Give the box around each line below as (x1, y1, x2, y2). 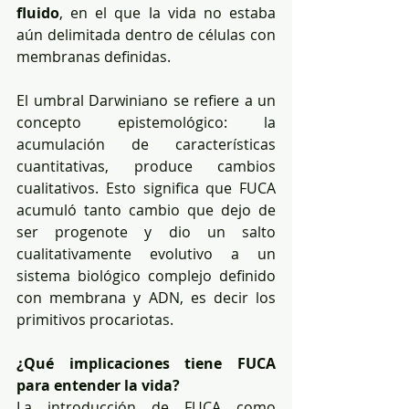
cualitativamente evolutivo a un (16, 243, 276, 264)
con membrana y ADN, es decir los (16, 287, 276, 308)
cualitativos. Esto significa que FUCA (16, 177, 276, 198)
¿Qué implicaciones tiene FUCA (16, 352, 276, 373)
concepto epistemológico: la (16, 111, 276, 132)
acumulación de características (16, 133, 276, 154)
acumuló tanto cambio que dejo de (16, 199, 276, 220)
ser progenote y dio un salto (16, 221, 276, 242)
